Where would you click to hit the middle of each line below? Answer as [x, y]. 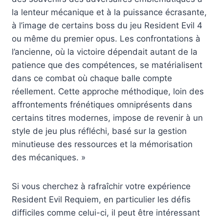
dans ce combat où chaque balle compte [92, 78]
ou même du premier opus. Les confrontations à [106, 39]
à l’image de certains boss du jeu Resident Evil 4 [107, 26]
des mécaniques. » [49, 158]
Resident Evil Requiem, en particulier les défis [101, 200]
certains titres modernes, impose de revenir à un [107, 118]
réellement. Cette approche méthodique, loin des [108, 92]
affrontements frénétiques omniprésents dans [102, 105]
